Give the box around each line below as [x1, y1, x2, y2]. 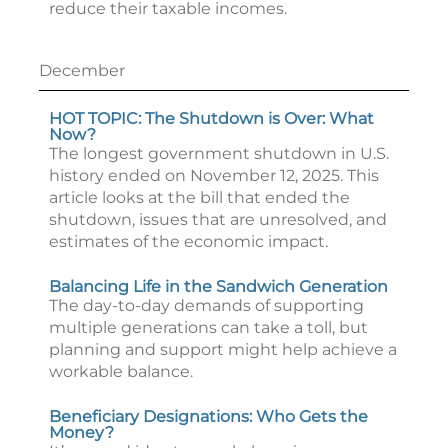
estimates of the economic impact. [49, 232, 328, 251]
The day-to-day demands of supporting [49, 296, 364, 315]
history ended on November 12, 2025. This [49, 166, 379, 185]
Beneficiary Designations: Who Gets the [49, 407, 368, 426]
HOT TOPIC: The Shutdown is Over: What [49, 109, 374, 128]
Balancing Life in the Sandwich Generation [49, 277, 388, 296]
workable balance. [49, 362, 193, 381]
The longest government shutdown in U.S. [49, 144, 389, 163]
